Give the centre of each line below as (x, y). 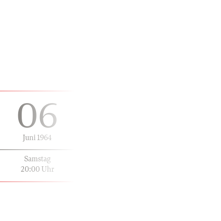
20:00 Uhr (37, 169)
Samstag (37, 159)
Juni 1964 (37, 137)
